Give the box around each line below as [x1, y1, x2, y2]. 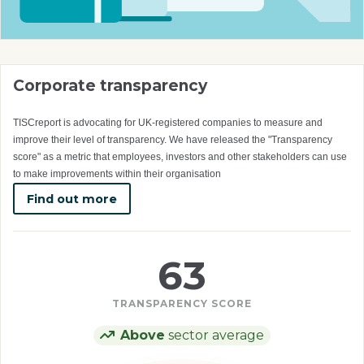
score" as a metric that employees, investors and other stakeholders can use [13, 151, 347, 163]
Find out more [27, 191, 117, 206]
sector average [165, 327, 265, 344]
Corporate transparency [13, 76, 207, 96]
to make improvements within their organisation [13, 168, 221, 180]
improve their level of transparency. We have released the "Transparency [13, 134, 332, 146]
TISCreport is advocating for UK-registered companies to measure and [13, 117, 323, 129]
